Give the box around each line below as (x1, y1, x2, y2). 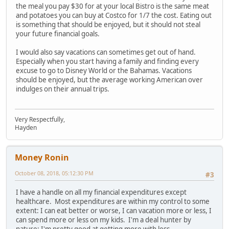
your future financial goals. (16, 29, 100, 39)
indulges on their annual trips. (16, 84, 109, 94)
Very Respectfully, (15, 114, 65, 124)
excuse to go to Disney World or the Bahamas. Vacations (16, 66, 192, 76)
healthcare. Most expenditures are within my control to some (16, 197, 210, 207)
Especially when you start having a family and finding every (16, 57, 199, 66)
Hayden (15, 123, 37, 132)
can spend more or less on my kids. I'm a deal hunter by (16, 215, 191, 225)
